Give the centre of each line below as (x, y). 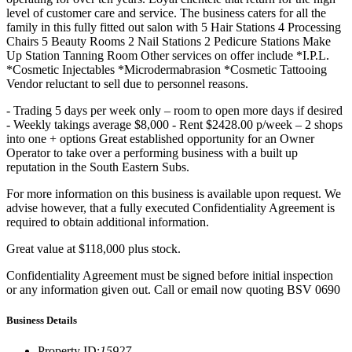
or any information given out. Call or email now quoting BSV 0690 (173, 289)
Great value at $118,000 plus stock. (93, 248)
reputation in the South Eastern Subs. (98, 167)
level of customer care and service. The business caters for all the (166, 13)
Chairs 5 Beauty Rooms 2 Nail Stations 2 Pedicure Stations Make (169, 41)
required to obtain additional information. (108, 222)
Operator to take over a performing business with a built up (152, 152)
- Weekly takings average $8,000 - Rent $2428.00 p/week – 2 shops (174, 124)
